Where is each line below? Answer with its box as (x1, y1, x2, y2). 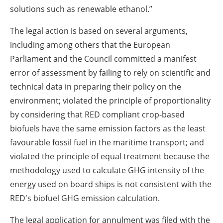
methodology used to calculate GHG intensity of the (10, 164, 204, 176)
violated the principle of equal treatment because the (10, 150, 210, 162)
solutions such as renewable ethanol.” (10, 3, 152, 14)
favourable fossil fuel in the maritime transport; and (10, 136, 204, 148)
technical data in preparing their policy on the (10, 81, 181, 92)
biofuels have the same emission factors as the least (10, 122, 206, 134)
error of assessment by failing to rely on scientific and (10, 67, 211, 78)
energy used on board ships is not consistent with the (10, 178, 212, 190)
